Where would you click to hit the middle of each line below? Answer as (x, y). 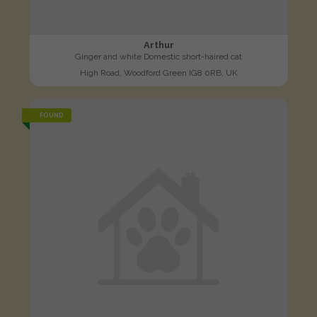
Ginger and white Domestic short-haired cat (158, 56)
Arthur (158, 45)
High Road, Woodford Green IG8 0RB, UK (158, 73)
